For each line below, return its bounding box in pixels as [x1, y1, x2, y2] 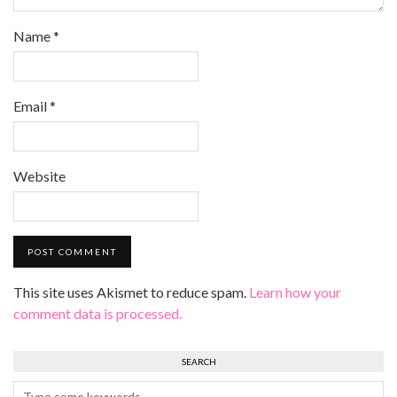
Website [13, 167, 66, 185]
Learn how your [249, 284, 341, 301]
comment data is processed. [13, 305, 182, 323]
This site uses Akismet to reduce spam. [13, 284, 249, 301]
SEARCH [181, 356, 216, 368]
